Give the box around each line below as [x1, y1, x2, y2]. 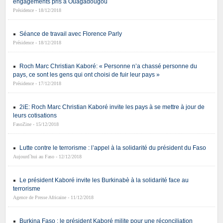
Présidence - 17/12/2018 [13, 80, 61, 86]
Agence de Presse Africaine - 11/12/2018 [13, 194, 94, 200]
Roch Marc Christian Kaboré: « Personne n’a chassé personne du [19, 62, 197, 70]
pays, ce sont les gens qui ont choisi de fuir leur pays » [13, 71, 160, 78]
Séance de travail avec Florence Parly [19, 30, 122, 37]
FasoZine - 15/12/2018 [13, 121, 59, 127]
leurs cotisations [13, 111, 57, 119]
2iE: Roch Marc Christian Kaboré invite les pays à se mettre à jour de [19, 103, 205, 111]
